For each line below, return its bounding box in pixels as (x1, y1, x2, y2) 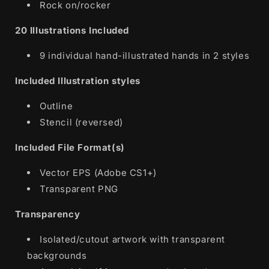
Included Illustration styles (15, 74, 141, 86)
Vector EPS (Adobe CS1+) (40, 166, 157, 178)
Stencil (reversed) (40, 116, 123, 128)
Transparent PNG (40, 183, 118, 195)
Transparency (15, 208, 80, 220)
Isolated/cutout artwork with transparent (40, 233, 226, 245)
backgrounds (27, 249, 87, 261)
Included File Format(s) (15, 141, 125, 153)
